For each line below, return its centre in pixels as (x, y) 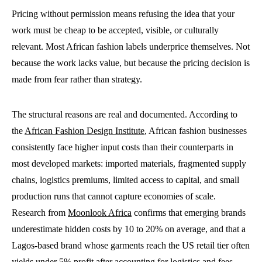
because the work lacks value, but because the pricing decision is (131, 63)
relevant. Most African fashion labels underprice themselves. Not (131, 46)
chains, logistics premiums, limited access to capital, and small (125, 180)
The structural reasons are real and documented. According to (125, 114)
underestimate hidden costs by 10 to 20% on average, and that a (129, 229)
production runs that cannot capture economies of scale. (114, 196)
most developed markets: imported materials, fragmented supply (129, 163)
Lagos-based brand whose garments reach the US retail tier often (131, 245)
